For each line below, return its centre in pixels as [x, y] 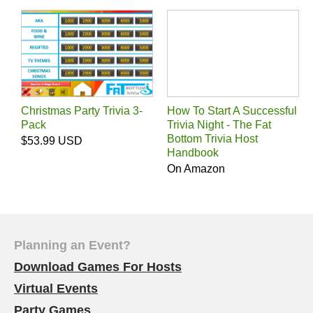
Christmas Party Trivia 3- [82, 110]
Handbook [193, 152]
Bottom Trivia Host [212, 138]
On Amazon [196, 168]
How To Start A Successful [232, 110]
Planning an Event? [72, 245]
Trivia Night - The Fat [219, 124]
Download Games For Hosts [98, 267]
